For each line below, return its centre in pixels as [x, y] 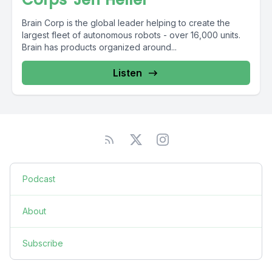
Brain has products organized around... [99, 47]
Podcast [39, 179]
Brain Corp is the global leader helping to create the [126, 23]
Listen [127, 73]
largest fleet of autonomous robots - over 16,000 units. [131, 35]
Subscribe [43, 243]
